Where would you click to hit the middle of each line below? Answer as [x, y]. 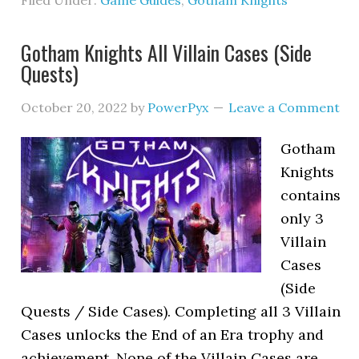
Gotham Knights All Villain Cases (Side [167, 52]
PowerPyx [178, 107]
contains [311, 195]
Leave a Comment [284, 107]
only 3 [303, 218]
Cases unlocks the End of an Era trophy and [173, 335]
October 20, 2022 [75, 107]
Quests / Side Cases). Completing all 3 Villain [181, 311]
